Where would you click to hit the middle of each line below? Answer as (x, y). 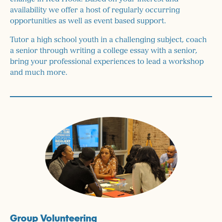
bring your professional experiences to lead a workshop (107, 61)
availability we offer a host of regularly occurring (95, 10)
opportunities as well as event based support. (88, 21)
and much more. (39, 72)
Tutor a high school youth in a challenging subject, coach (108, 40)
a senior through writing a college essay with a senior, (104, 51)
